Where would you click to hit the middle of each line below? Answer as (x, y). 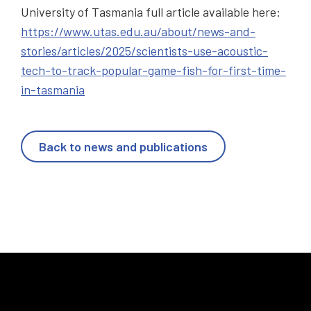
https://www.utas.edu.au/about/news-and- (138, 32)
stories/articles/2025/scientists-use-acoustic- (144, 51)
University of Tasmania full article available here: (151, 12)
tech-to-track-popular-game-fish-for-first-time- (153, 70)
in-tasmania (53, 90)
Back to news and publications (123, 146)
